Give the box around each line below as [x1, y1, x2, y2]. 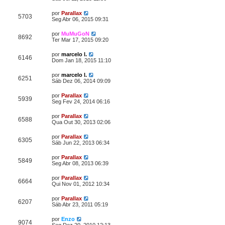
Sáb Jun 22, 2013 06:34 [52, 140, 109, 146]
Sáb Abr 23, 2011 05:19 [52, 201, 108, 207]
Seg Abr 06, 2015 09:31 [52, 16, 108, 22]
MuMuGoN [61, 31, 89, 37]
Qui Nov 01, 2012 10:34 [52, 181, 109, 187]
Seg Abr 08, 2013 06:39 [52, 160, 108, 166]
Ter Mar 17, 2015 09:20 [52, 37, 108, 43]
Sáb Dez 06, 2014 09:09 [52, 78, 110, 84]
